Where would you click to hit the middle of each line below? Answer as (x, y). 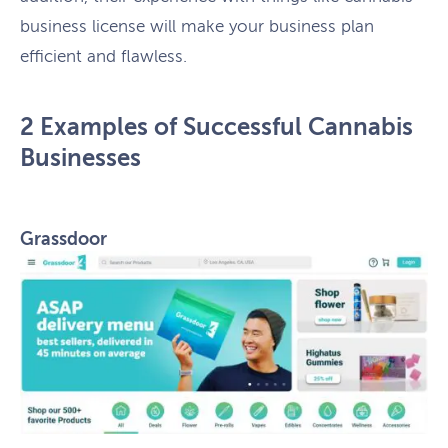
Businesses (80, 158)
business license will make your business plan (197, 26)
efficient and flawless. (103, 56)
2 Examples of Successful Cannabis (216, 127)
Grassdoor (63, 239)
